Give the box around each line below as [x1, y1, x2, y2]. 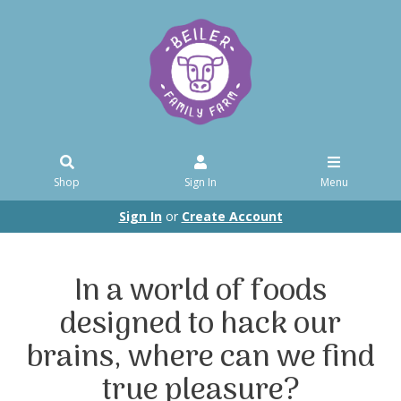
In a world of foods [74, 267, 327, 317]
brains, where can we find [26, 333, 375, 383]
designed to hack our [60, 300, 341, 350]
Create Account [181, 208, 283, 225]
